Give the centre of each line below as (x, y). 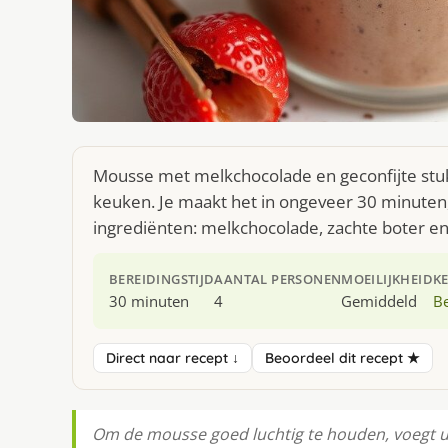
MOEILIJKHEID (387, 279)
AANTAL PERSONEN (278, 279)
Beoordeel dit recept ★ (342, 358)
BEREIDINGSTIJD (162, 279)
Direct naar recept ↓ (172, 358)
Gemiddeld (379, 301)
